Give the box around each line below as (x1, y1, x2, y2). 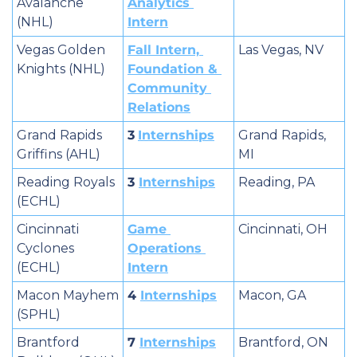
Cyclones (17, 240, 74, 256)
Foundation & (127, 61, 218, 76)
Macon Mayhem (17, 287, 119, 303)
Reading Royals (17, 174, 115, 190)
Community (127, 80, 207, 96)
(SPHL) (17, 306, 61, 322)
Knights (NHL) (17, 61, 105, 76)
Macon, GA (238, 287, 306, 303)
